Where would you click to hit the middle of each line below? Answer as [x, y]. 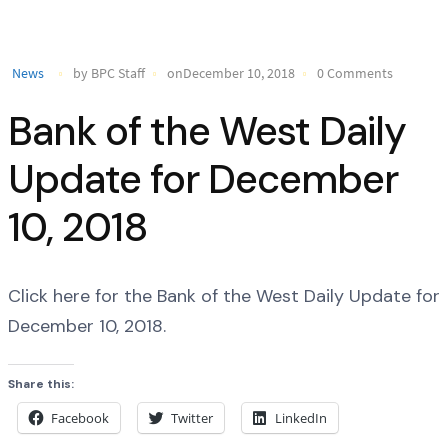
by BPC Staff [109, 72]
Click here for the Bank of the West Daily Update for [224, 295]
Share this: [41, 383]
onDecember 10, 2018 [231, 72]
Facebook [80, 417]
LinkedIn [301, 417]
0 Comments [355, 72]
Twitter [192, 417]
